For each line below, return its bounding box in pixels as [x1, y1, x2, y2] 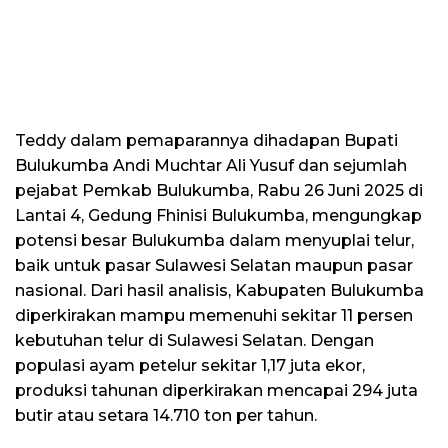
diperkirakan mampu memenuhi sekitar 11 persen [15, 305, 413, 325]
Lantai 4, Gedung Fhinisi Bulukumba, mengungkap [15, 205, 422, 225]
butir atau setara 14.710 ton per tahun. [15, 405, 317, 425]
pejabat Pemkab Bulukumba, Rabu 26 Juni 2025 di [15, 180, 423, 200]
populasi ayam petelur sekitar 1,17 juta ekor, [15, 355, 365, 375]
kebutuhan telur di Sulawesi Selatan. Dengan [15, 330, 374, 350]
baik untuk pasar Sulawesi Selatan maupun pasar [15, 255, 413, 275]
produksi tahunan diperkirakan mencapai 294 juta [15, 380, 418, 400]
